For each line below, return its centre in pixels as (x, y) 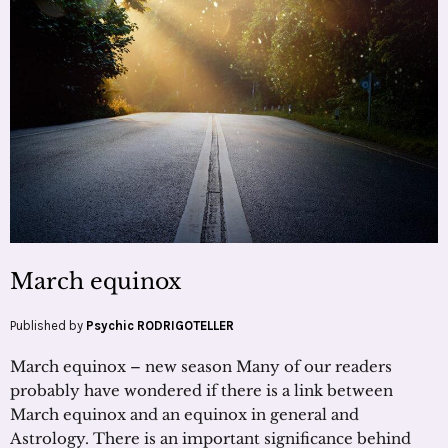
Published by (48, 326)
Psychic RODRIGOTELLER (160, 326)
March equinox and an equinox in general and (184, 415)
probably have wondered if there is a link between (201, 391)
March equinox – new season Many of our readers (201, 367)
